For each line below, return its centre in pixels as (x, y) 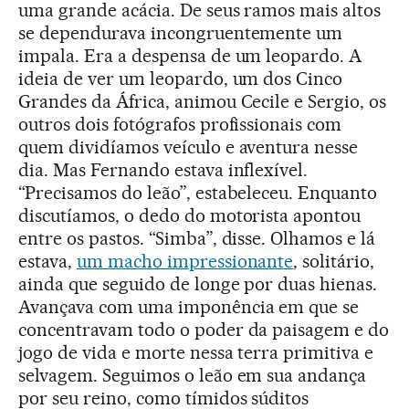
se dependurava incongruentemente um (181, 33)
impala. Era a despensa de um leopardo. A (190, 56)
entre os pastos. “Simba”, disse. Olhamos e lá (197, 238)
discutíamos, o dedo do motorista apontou (190, 215)
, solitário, (334, 261)
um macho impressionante (185, 261)
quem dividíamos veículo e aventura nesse (189, 147)
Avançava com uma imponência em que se (189, 307)
